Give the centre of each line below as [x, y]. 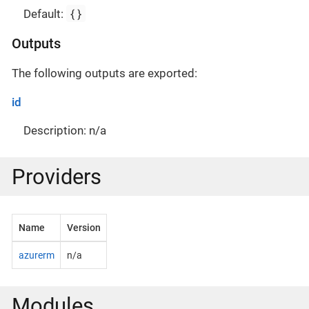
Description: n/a [65, 130]
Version [83, 227]
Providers [57, 177]
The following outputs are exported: [104, 73]
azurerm [36, 255]
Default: [45, 13]
